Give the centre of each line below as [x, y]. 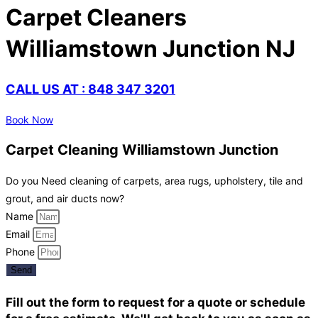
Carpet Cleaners [96, 18]
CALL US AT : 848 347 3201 [91, 89]
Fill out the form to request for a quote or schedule [155, 302]
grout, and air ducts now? [65, 199]
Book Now [29, 119]
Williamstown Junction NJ [150, 49]
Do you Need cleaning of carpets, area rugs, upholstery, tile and [154, 181]
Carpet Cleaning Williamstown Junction [142, 150]
